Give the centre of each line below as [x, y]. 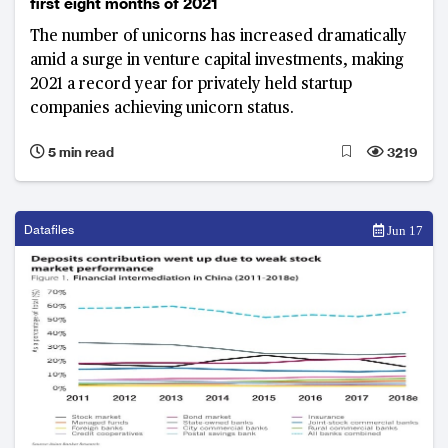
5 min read [79, 151]
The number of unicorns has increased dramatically [218, 36]
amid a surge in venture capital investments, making [216, 60]
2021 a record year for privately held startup [191, 84]
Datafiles [49, 229]
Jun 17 [403, 230]
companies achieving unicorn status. [162, 108]
